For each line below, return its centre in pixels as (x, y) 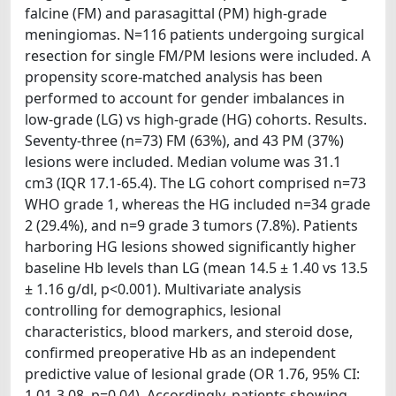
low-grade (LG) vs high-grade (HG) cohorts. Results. (196, 119)
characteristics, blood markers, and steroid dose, (189, 331)
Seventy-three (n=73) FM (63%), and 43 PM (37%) (184, 140)
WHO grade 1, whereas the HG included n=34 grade (198, 204)
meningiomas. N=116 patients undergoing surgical (194, 34)
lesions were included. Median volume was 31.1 (183, 161)
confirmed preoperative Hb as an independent (180, 352)
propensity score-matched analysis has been (174, 76)
